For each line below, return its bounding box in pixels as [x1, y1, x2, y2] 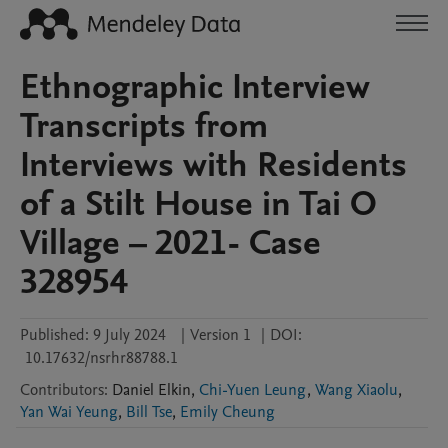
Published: [20, 324, 89, 346]
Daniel [112, 379, 154, 401]
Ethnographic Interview [20, 63, 370, 111]
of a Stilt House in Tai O [20, 180, 377, 228]
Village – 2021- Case [20, 219, 321, 267]
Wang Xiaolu [315, 379, 398, 401]
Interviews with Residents [20, 141, 407, 189]
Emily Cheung [180, 401, 275, 423]
